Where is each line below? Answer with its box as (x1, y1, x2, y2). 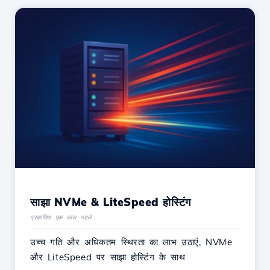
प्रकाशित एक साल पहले (30, 213, 92, 221)
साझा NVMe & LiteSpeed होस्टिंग (30, 195, 191, 209)
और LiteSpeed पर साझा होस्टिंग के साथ (30, 251, 186, 263)
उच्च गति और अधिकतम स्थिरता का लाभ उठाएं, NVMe (30, 236, 233, 248)
